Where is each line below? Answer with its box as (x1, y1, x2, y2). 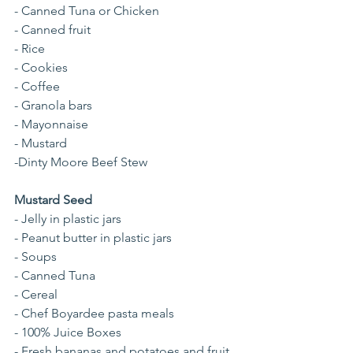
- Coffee (14, 79, 60, 95)
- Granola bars (14, 98, 92, 113)
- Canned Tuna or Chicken (14, 3, 159, 19)
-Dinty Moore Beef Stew (14, 154, 147, 170)
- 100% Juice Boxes (14, 325, 121, 340)
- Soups (14, 249, 57, 265)
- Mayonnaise (14, 117, 88, 132)
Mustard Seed (14, 192, 92, 208)
